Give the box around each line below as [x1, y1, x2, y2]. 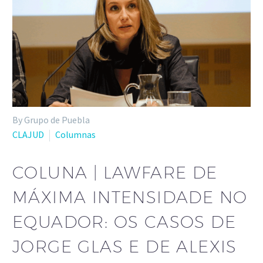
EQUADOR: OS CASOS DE [12, 212, 236, 232]
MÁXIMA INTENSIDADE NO [12, 187, 248, 207]
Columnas [55, 128, 96, 140]
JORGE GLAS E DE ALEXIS [12, 237, 237, 257]
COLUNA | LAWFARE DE [12, 163, 218, 183]
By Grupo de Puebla [12, 113, 90, 126]
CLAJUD [12, 128, 44, 140]
